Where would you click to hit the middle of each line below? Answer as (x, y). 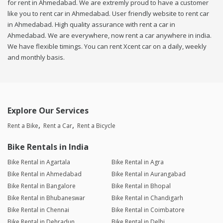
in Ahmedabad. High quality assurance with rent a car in (91, 25)
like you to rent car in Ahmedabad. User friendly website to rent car (108, 14)
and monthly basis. (36, 57)
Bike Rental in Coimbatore (148, 210)
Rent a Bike (23, 126)
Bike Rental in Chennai (38, 210)
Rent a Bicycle (96, 126)
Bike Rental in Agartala (39, 162)
